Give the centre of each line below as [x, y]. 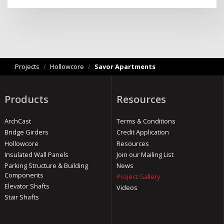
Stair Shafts [21, 197]
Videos [127, 188]
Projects [27, 66]
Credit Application [142, 132]
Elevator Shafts [27, 186]
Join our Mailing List [145, 154]
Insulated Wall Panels [36, 154]
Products [26, 99]
